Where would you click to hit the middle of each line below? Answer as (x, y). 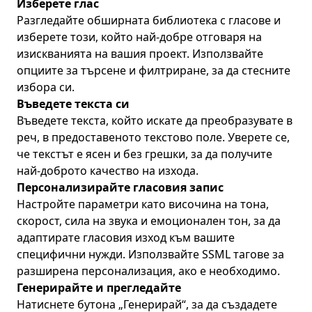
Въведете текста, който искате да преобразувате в (155, 120)
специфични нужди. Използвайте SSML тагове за (150, 254)
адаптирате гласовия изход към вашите (126, 237)
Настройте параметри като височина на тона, (143, 204)
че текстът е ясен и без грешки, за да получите (145, 154)
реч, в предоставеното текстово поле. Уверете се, (153, 137)
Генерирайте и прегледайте (99, 288)
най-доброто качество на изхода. (108, 171)
